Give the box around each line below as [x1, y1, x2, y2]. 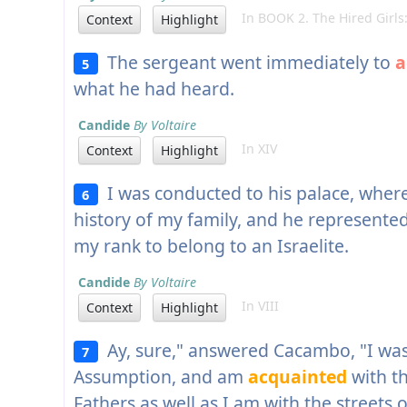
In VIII [231, 297, 279, 315]
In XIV [231, 140, 277, 158]
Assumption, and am [74, 364, 248, 390]
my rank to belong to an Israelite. [74, 233, 349, 259]
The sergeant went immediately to [97, 50, 395, 75]
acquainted [248, 364, 347, 390]
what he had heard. [74, 76, 234, 102]
